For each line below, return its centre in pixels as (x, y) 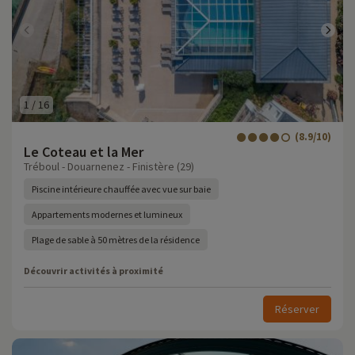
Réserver (297, 309)
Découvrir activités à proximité (94, 271)
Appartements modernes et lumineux (107, 214)
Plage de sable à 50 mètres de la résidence (116, 240)
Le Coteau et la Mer (84, 152)
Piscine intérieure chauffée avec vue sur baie (121, 189)
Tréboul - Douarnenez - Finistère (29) (109, 166)
